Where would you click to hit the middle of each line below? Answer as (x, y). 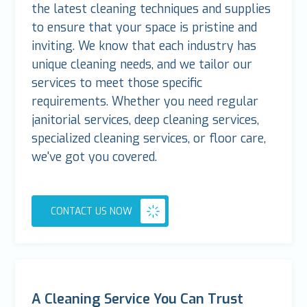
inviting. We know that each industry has (144, 46)
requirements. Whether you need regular (145, 102)
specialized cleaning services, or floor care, (149, 139)
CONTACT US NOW (92, 211)
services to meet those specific (117, 83)
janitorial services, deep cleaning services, (146, 120)
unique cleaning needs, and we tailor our (142, 65)
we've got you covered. (96, 157)
